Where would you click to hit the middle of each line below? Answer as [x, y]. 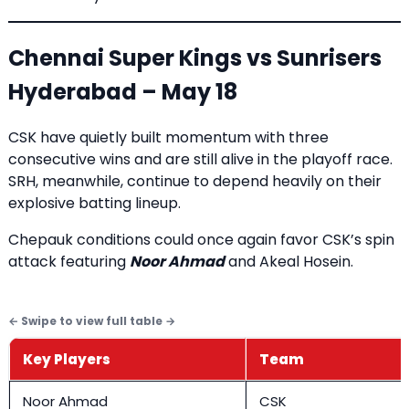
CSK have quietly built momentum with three [168, 137]
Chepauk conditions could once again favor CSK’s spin [201, 239]
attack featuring [69, 261]
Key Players [67, 359]
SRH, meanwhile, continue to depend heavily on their [195, 181]
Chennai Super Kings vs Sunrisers [195, 58]
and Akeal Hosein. [289, 261]
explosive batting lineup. [94, 203]
